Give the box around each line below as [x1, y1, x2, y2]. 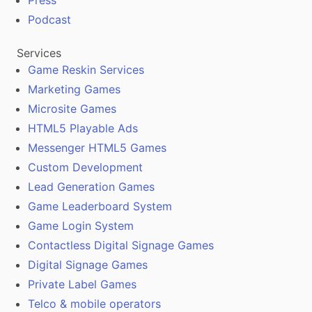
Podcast [28, 13, 71, 27]
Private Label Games [28, 277, 136, 292]
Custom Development [28, 160, 143, 175]
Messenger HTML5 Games [28, 141, 166, 155]
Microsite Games [28, 102, 116, 116]
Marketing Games [28, 82, 120, 97]
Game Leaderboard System [28, 199, 172, 214]
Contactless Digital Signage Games [28, 238, 214, 253]
